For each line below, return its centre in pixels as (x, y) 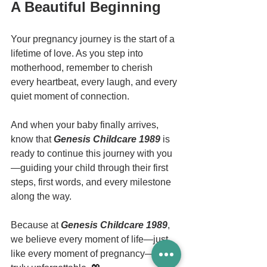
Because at (36, 225)
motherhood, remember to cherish (83, 68)
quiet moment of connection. (70, 97)
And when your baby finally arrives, (86, 125)
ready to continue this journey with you (91, 154)
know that (32, 139)
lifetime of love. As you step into (78, 54)
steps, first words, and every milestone (92, 182)
